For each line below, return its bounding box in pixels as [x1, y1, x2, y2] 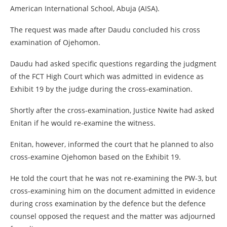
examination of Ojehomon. [10, 37, 100, 47]
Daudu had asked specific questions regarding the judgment [10, 59, 216, 68]
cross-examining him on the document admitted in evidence [10, 186, 215, 196]
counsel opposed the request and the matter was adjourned [10, 211, 215, 221]
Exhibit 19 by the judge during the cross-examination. [10, 84, 193, 94]
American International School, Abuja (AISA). [10, 4, 160, 13]
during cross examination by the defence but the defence [10, 199, 206, 208]
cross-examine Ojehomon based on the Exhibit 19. [10, 152, 181, 162]
